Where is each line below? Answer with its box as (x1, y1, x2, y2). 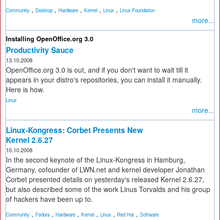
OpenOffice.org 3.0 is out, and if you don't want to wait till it (6, 65, 188, 75)
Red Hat (117, 211, 134, 218)
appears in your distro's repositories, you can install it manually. (6, 75, 202, 84)
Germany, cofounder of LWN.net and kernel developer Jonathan (6, 165, 205, 174)
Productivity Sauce (6, 45, 74, 55)
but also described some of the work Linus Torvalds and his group (6, 184, 210, 194)
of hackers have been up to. (6, 194, 93, 204)
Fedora (35, 211, 50, 218)
